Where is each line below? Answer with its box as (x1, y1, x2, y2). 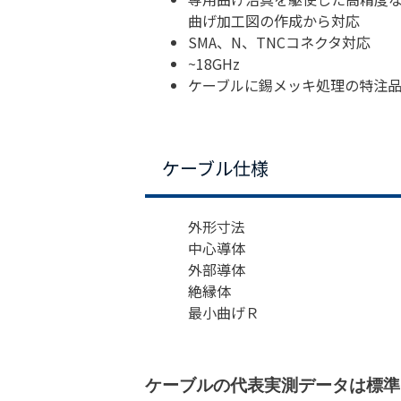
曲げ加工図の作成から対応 (188, 9, 360, 31)
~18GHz (188, 52, 240, 74)
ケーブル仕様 (162, 154, 269, 181)
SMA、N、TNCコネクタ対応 (188, 30, 371, 53)
